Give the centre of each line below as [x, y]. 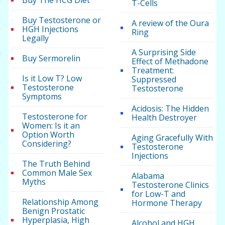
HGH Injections [50, 29]
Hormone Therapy [166, 203]
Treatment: [152, 71]
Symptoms [42, 97]
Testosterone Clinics [170, 185]
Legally [36, 38]
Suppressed [154, 80]
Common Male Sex [57, 173]
